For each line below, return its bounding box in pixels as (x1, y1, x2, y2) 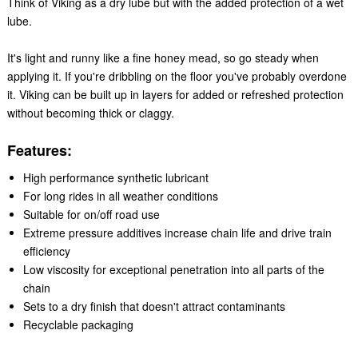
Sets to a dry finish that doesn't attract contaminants (22, 297, 285, 314)
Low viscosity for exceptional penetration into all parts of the (22, 261, 324, 277)
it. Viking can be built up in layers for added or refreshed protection (6, 86, 344, 102)
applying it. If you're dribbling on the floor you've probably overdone (6, 67, 347, 84)
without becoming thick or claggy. (6, 104, 174, 121)
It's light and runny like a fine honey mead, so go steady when (6, 49, 319, 66)
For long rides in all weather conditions (22, 187, 218, 204)
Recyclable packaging (22, 316, 133, 332)
